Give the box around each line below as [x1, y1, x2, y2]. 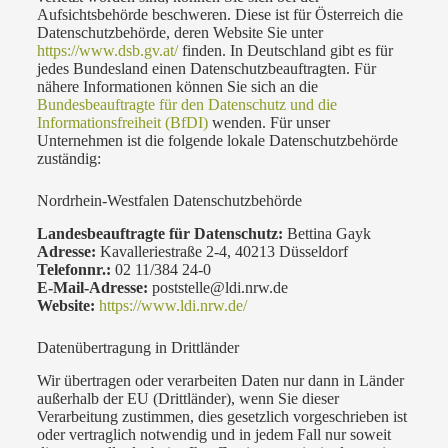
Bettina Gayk [282, 224, 371, 242]
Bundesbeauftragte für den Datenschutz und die [36, 96, 337, 114]
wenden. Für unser [207, 114, 330, 132]
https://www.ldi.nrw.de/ [98, 296, 247, 314]
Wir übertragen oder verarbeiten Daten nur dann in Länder [36, 371, 404, 389]
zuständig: [36, 150, 101, 168]
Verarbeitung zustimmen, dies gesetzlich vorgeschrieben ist [36, 407, 407, 425]
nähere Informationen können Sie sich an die [36, 78, 318, 96]
